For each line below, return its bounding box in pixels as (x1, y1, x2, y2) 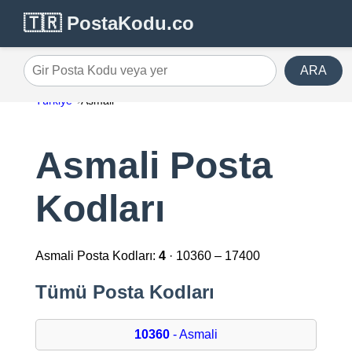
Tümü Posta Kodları (35, 281, 214, 303)
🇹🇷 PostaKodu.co (24, 13, 194, 34)
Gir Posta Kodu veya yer (23, 69, 158, 83)
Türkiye (35, 94, 72, 107)
